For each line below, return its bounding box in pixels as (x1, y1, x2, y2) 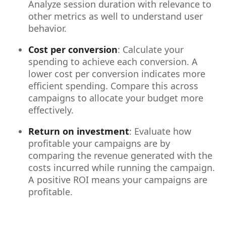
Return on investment (28, 125, 129, 137)
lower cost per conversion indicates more (28, 67, 205, 80)
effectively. (28, 103, 74, 116)
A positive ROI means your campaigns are (28, 173, 207, 186)
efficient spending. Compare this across (28, 79, 198, 92)
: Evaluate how (129, 125, 191, 137)
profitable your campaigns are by (28, 137, 170, 149)
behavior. (28, 22, 67, 34)
